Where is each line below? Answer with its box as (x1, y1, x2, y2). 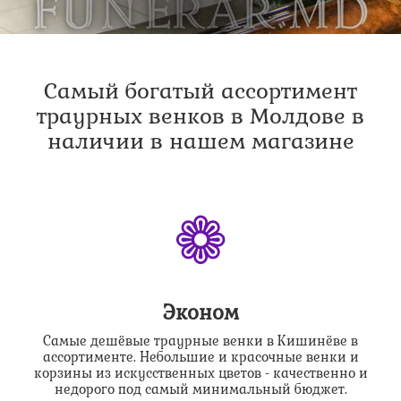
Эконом (162, 300, 239, 327)
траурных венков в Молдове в (37, 102, 364, 131)
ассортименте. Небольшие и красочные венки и (42, 349, 359, 366)
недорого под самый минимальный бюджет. (54, 381, 347, 398)
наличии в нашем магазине (47, 127, 354, 156)
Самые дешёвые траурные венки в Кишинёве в (43, 333, 358, 350)
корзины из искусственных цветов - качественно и (33, 365, 368, 382)
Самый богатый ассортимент (44, 77, 357, 106)
